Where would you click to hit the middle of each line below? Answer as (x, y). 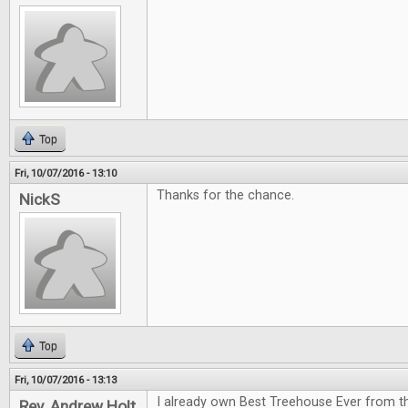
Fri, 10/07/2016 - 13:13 (66, 380)
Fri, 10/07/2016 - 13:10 (66, 173)
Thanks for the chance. (227, 196)
